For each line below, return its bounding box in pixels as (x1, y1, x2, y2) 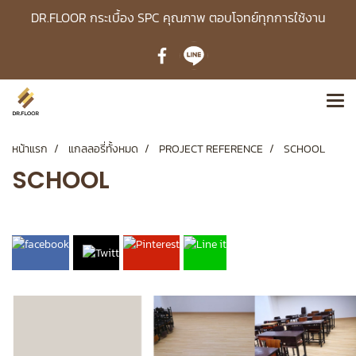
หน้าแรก (12, 141, 48, 157)
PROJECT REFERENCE (159, 141, 263, 157)
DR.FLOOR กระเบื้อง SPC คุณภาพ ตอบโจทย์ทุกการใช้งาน (30, 8, 326, 27)
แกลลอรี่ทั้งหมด (68, 141, 138, 157)
